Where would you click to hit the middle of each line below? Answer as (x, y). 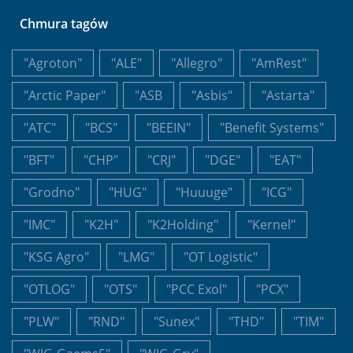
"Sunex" (176, 321)
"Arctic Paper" (65, 95)
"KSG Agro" (56, 256)
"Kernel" (271, 224)
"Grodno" (52, 192)
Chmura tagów (64, 23)
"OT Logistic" (221, 256)
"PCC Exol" (197, 289)
